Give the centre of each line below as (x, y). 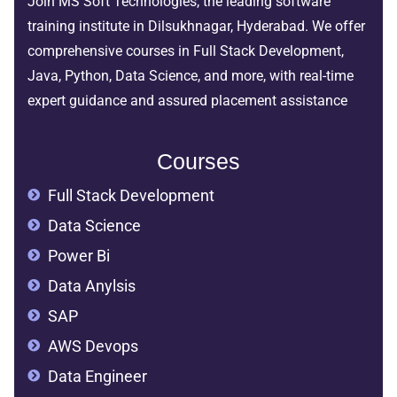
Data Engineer (97, 376)
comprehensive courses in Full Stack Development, (186, 51)
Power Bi (78, 255)
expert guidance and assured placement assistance (187, 101)
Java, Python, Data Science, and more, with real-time (191, 76)
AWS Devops (93, 346)
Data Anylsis (91, 285)
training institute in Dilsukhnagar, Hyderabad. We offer (196, 27)
